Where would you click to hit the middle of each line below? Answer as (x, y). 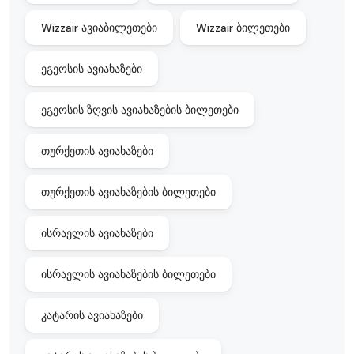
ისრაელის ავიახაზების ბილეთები (128, 274)
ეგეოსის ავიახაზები (92, 68)
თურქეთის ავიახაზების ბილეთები (128, 192)
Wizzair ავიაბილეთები (99, 27)
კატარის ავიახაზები (92, 315)
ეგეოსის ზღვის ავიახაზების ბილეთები (140, 109)
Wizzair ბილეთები (243, 27)
